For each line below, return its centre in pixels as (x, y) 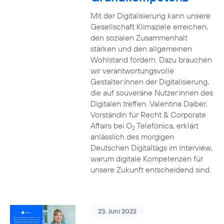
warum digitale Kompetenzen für (146, 158)
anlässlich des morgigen (132, 136)
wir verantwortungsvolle (132, 70)
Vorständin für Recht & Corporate (148, 114)
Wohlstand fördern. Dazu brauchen (151, 59)
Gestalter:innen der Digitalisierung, (149, 81)
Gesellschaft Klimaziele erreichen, (149, 26)
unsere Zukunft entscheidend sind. (150, 169)
